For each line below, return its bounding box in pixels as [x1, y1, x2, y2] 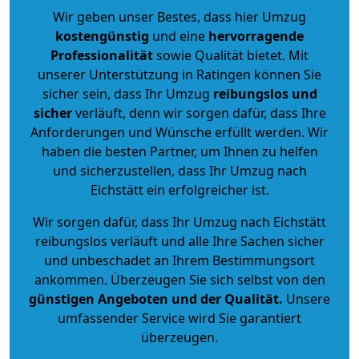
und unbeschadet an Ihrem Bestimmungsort [44, 251, 315, 269]
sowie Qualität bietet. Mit [153, 46, 309, 64]
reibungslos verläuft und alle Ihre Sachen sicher [34, 232, 325, 250]
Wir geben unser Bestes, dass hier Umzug [53, 7, 306, 26]
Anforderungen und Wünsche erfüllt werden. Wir [30, 123, 329, 141]
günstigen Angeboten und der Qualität [29, 289, 279, 308]
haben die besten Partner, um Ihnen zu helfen [41, 142, 318, 160]
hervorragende [208, 26, 304, 45]
